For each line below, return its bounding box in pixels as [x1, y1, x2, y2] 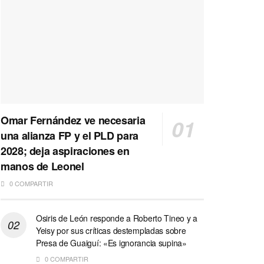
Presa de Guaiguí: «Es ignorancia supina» [36, 236, 187, 249]
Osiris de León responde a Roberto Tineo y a [36, 212, 197, 224]
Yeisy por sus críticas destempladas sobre [36, 224, 186, 236]
